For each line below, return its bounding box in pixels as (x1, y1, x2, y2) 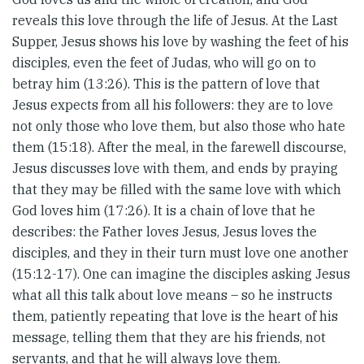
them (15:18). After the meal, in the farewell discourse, (12, 139, 346, 155)
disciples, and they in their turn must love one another (12, 245, 349, 261)
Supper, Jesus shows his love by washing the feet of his (12, 33, 349, 50)
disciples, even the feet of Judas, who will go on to (12, 54, 316, 71)
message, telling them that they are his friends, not (12, 329, 326, 345)
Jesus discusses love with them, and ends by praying (12, 160, 338, 176)
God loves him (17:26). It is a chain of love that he (12, 202, 315, 219)
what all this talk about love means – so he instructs (12, 287, 332, 303)
